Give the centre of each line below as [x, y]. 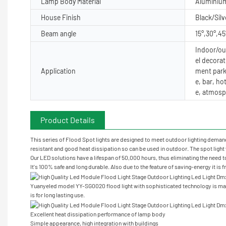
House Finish [61, 17]
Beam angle [59, 33]
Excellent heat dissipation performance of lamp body [98, 214]
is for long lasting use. [58, 194]
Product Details [68, 120]
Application [58, 71]
